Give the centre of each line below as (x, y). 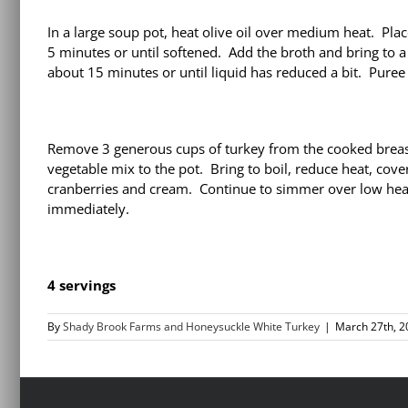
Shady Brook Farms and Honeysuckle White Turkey (191, 327)
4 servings (82, 286)
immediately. (88, 209)
